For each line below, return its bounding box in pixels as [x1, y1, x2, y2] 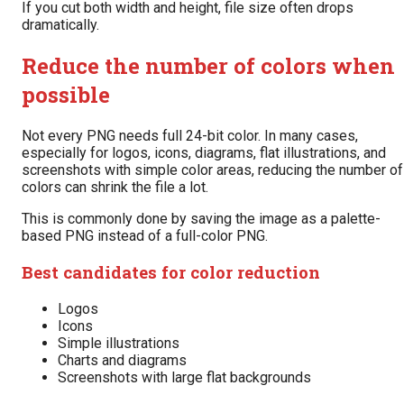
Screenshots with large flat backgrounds [58, 369, 311, 387]
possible [22, 79, 110, 109]
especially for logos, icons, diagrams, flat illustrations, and [22, 143, 386, 161]
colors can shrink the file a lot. [22, 178, 208, 196]
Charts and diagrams [58, 352, 187, 370]
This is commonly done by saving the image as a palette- [22, 209, 381, 227]
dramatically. [22, 15, 99, 33]
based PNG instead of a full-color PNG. [22, 226, 268, 244]
